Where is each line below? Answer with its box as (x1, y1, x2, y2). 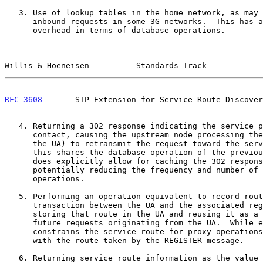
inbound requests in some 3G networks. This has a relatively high (5, 16, 33, 26)
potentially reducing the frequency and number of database (5, 165, 33, 174)
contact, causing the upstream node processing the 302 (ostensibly (5, 130, 33, 139)
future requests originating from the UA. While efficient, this (5, 218, 33, 227)
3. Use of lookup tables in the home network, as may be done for (5, 8, 19, 17)
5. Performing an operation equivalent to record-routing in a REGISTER (5, 191, 19, 201)
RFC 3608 (5, 95, 42, 104)
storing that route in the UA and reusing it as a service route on (5, 209, 33, 218)
